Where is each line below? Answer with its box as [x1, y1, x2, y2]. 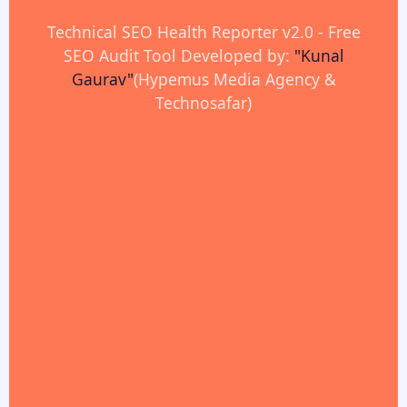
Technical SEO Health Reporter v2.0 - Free [46, 21, 361, 43]
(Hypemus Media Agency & [133, 68, 336, 90]
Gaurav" [71, 68, 134, 90]
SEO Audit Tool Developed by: [63, 45, 294, 66]
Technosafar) [155, 92, 252, 114]
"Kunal [293, 45, 344, 66]
